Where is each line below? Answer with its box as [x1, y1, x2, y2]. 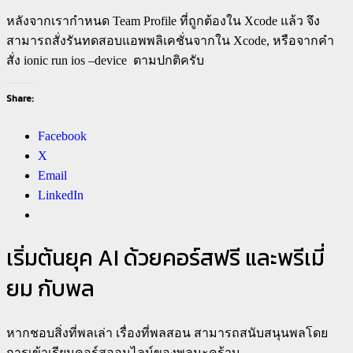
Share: [6, 91, 34, 106]
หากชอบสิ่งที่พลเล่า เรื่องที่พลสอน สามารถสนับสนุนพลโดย [6, 326, 328, 340]
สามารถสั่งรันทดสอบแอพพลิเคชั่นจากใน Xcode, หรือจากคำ [6, 33, 334, 47]
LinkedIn [38, 188, 84, 202]
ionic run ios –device [24, 53, 127, 67]
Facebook [38, 128, 87, 143]
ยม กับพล [6, 272, 95, 306]
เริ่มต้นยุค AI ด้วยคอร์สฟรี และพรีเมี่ [6, 241, 325, 275]
